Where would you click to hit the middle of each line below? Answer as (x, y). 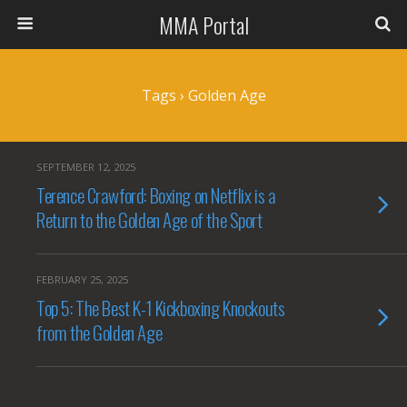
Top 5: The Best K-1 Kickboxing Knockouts (161, 308)
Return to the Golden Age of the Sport (149, 219)
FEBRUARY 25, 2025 (82, 279)
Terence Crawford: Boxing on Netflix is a (156, 195)
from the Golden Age (99, 332)
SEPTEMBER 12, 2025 (86, 167)
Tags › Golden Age (203, 95)
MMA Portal (203, 25)
